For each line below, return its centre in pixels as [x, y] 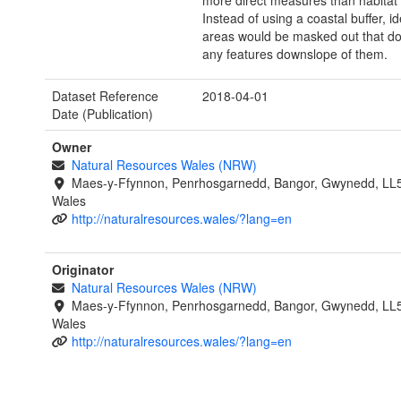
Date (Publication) [102, 114]
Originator [83, 270]
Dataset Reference [105, 96]
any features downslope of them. [294, 54]
